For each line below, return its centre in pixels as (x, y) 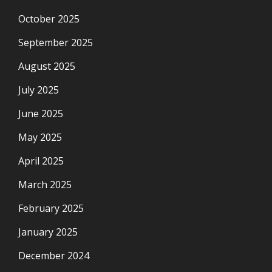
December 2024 (54, 256)
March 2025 (45, 185)
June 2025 (41, 114)
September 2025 (56, 43)
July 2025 (39, 90)
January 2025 (48, 232)
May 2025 (40, 138)
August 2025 (47, 66)
